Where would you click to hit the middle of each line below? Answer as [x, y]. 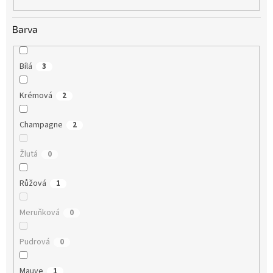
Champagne [41, 125]
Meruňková [39, 212]
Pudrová [34, 242]
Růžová [33, 183]
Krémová [36, 95]
